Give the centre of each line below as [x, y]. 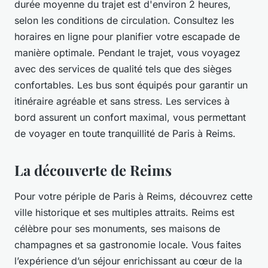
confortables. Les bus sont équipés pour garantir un [131, 85]
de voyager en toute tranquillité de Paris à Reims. [125, 134]
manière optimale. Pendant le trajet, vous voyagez [127, 53]
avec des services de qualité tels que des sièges [123, 69]
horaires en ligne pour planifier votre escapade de [127, 37]
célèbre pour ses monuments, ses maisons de [117, 229]
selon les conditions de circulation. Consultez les [124, 21]
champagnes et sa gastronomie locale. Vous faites [128, 245]
